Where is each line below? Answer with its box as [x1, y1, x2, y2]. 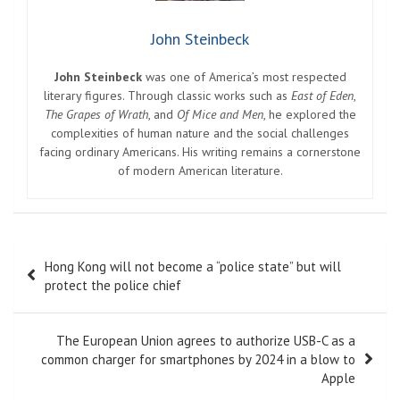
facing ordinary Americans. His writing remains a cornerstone [39, 144, 361, 161]
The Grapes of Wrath [44, 106, 148, 123]
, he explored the [262, 106, 356, 123]
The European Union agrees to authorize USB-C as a [56, 332, 355, 350]
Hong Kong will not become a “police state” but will [45, 258, 341, 276]
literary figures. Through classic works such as [44, 87, 291, 104]
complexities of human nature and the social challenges [51, 125, 349, 142]
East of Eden [291, 87, 354, 104]
